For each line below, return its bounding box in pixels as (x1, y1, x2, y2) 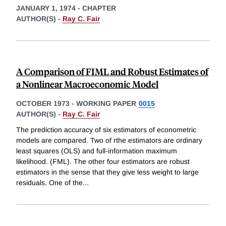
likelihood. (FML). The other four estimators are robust (16, 157, 190, 166)
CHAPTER (82, 4, 116, 12)
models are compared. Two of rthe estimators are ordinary (16, 136, 202, 145)
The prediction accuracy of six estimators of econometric (16, 126, 196, 134)
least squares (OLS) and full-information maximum (16, 147, 177, 155)
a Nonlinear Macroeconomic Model (16, 77, 158, 90)
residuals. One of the (16, 179, 83, 187)
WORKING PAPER (76, 99, 136, 107)
